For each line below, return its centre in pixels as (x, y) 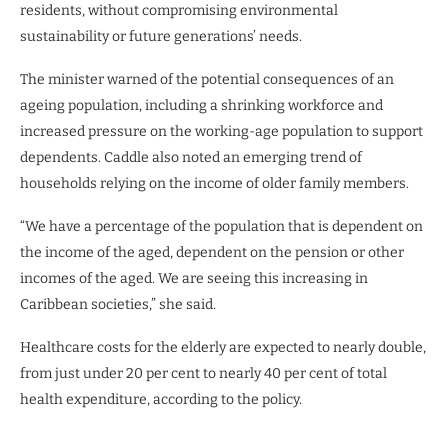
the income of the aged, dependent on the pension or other (212, 252)
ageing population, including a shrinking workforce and (201, 105)
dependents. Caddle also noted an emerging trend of (191, 157)
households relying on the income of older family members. (214, 183)
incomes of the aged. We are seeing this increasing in (194, 278)
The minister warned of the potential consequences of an (207, 79)
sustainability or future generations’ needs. (161, 36)
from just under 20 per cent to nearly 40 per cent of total (203, 373)
